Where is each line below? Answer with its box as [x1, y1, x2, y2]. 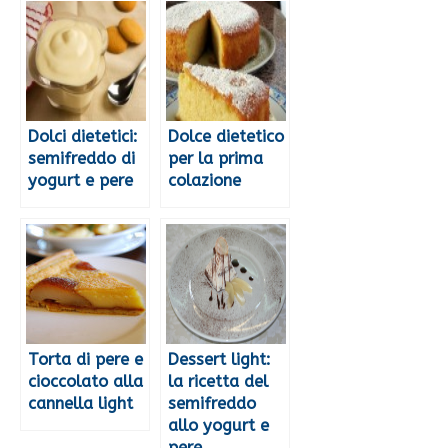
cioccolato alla [28, 372, 143, 392]
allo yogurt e [168, 416, 269, 436]
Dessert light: [168, 350, 271, 370]
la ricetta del [168, 372, 268, 392]
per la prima [168, 149, 263, 169]
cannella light [28, 394, 133, 414]
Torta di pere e [28, 350, 143, 370]
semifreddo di [28, 149, 135, 169]
